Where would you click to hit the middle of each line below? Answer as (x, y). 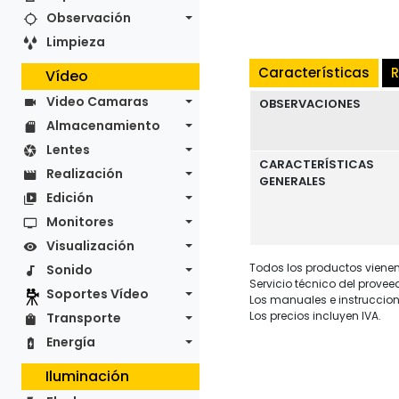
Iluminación (88, 376)
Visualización (90, 246)
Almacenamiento (103, 126)
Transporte (84, 318)
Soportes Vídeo (98, 294)
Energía (71, 342)
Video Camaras (98, 102)
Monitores (80, 222)
